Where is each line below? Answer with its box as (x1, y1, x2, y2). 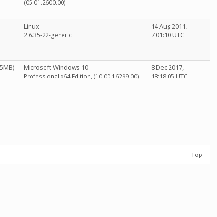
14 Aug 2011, (151, 22, 187, 31)
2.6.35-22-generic (24, 31, 72, 39)
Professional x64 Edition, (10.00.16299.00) (24, 72, 139, 80)
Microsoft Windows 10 (24, 63, 88, 72)
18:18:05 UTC (151, 72, 187, 80)
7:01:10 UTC (151, 31, 184, 39)
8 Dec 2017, (151, 63, 184, 72)
